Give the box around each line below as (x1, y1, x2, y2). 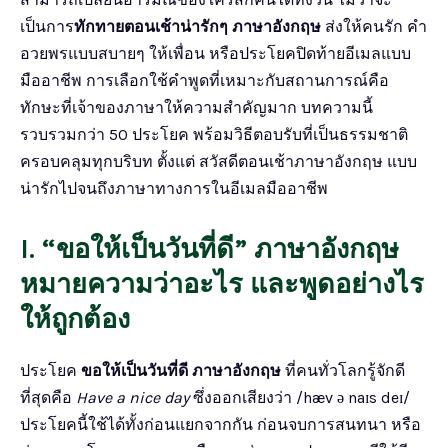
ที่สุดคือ (20, 387, 76, 407)
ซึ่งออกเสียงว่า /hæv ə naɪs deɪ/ (189, 387, 410, 407)
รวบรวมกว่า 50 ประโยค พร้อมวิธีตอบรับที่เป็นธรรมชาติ (20, 124, 408, 144)
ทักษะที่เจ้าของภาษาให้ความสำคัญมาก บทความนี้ (20, 97, 373, 117)
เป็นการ (20, 16, 74, 36)
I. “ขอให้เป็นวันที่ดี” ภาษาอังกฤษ (20, 232, 399, 265)
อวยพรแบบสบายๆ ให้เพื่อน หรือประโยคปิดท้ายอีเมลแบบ (20, 43, 411, 63)
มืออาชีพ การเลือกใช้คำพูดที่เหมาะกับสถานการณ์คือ (20, 70, 389, 90)
